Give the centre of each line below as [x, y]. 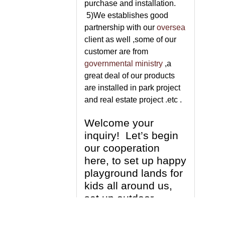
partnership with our [121, 27]
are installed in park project [132, 88]
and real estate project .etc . [133, 100]
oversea [171, 27]
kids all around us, [128, 186]
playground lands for [134, 173]
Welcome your [119, 123]
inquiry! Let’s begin [131, 136]
